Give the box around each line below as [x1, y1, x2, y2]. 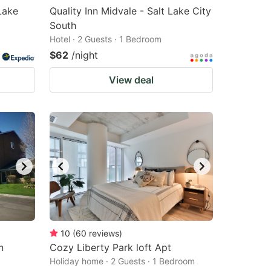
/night [71, 49, 98, 61]
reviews [89, 228, 119, 238]
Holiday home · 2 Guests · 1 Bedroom [50, 256, 195, 266]
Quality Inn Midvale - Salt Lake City [50, 5, 211, 17]
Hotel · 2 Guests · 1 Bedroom [50, 34, 162, 44]
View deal [109, 74, 154, 86]
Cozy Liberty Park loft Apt [50, 241, 171, 253]
